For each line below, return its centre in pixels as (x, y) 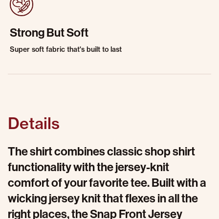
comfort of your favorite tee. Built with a (107, 183)
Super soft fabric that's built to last (66, 49)
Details (34, 123)
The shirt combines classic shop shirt (101, 152)
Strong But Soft (49, 33)
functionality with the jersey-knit (88, 167)
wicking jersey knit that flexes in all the (103, 198)
